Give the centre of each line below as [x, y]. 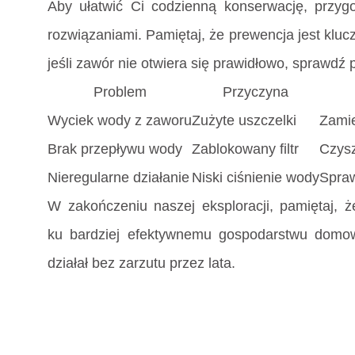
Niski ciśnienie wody [256, 178]
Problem [120, 92]
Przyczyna [256, 92]
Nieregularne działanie [118, 178]
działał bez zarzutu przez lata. [141, 263]
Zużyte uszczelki [244, 121]
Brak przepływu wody [115, 149]
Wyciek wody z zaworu [120, 121]
